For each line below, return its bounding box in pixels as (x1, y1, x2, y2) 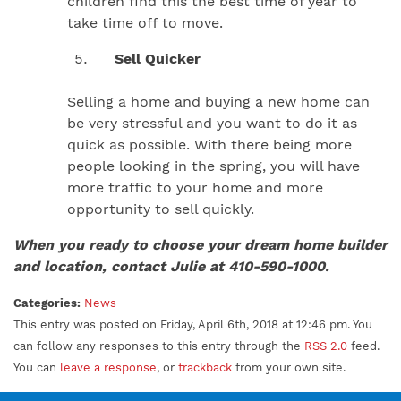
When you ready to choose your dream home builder (13, 236, 388, 254)
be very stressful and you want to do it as (67, 115, 357, 132)
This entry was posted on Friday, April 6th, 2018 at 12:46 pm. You (13, 318, 372, 332)
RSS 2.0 (304, 339, 347, 354)
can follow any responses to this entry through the (13, 339, 304, 354)
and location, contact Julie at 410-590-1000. (13, 258, 334, 276)
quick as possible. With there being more (67, 136, 352, 154)
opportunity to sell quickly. (67, 200, 254, 218)
